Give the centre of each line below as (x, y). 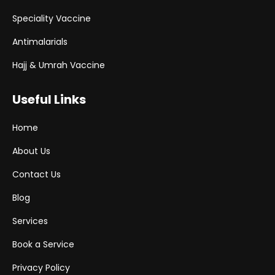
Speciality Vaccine (52, 18)
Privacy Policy (41, 267)
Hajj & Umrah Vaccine (59, 65)
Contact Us (37, 174)
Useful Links (49, 99)
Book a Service (43, 244)
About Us (31, 151)
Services (30, 221)
